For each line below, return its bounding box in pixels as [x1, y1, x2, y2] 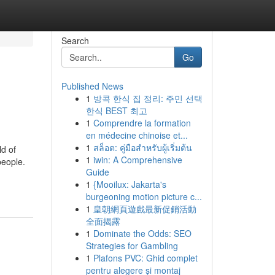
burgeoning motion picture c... [85, 190, 202, 203]
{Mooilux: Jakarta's [93, 178, 166, 190]
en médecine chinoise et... [85, 129, 188, 141]
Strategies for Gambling [85, 239, 178, 252]
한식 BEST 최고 [85, 104, 147, 117]
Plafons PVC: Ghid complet [93, 252, 198, 264]
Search [61, 34, 89, 47]
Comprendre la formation [93, 117, 191, 129]
